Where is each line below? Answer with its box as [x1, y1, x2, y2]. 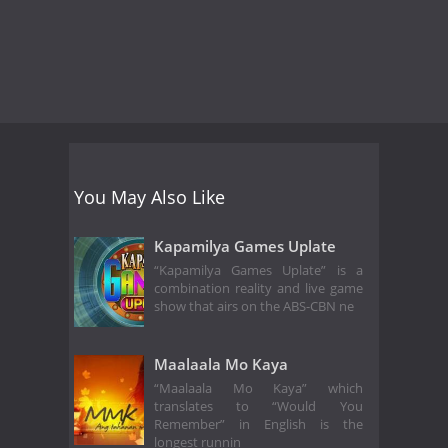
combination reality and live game [154, 280, 363, 298]
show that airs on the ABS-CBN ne [154, 298, 354, 316]
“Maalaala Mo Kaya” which [154, 380, 363, 398]
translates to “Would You [154, 398, 363, 416]
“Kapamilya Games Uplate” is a [154, 262, 363, 280]
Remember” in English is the [154, 416, 363, 434]
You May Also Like [74, 184, 225, 209]
